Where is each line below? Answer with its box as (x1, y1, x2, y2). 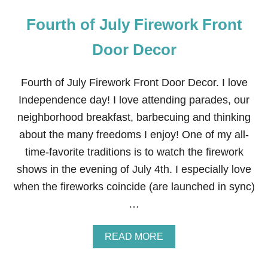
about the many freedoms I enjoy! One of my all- (19, 129, 249, 141)
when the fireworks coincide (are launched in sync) (13, 181, 255, 193)
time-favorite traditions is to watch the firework (25, 146, 243, 158)
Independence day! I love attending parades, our (19, 94, 249, 106)
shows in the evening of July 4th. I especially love (17, 163, 251, 175)
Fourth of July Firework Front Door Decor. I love (20, 77, 248, 89)
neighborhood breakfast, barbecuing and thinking (17, 111, 251, 123)
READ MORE (105, 232, 163, 242)
